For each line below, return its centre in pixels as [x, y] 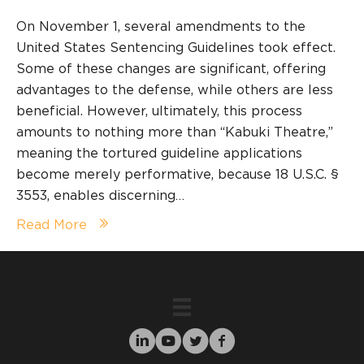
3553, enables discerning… [100, 195]
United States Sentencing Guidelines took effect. [176, 48]
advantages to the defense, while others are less [175, 90]
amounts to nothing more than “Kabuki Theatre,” [175, 132]
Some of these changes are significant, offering [171, 69]
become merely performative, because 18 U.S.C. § [178, 174]
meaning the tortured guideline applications [159, 153]
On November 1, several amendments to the [161, 26]
